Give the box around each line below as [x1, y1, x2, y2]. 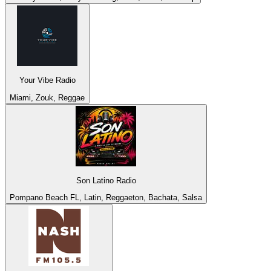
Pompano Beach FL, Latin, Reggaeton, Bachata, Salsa [10, 193, 202, 203]
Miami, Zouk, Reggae [10, 93, 85, 102]
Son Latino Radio [76, 175, 136, 185]
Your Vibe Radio [19, 76, 76, 85]
